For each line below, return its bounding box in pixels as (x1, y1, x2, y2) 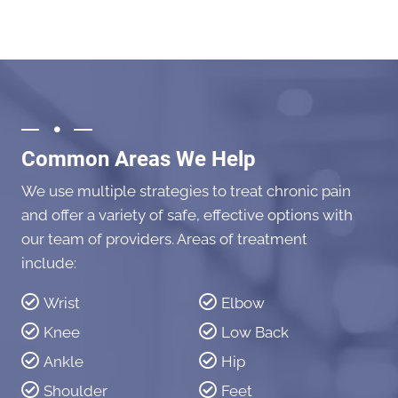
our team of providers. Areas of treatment (21, 229, 307, 248)
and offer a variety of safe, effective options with (21, 205, 353, 224)
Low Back (221, 322, 289, 341)
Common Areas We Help (21, 146, 256, 171)
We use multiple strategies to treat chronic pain (21, 181, 351, 200)
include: (21, 253, 76, 272)
